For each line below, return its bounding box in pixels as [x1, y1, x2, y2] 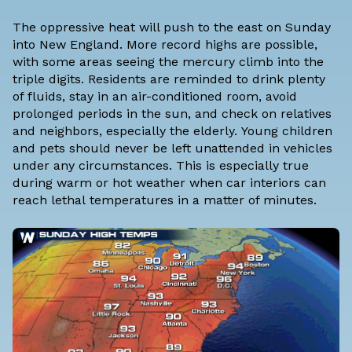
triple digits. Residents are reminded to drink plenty [13, 71, 325, 87]
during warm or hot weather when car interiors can [13, 175, 326, 191]
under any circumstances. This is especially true [13, 158, 309, 174]
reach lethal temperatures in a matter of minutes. [13, 192, 317, 208]
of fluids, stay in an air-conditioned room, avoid [13, 89, 297, 104]
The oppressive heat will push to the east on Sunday [13, 20, 331, 35]
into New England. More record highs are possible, [13, 37, 317, 53]
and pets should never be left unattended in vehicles [13, 141, 332, 156]
